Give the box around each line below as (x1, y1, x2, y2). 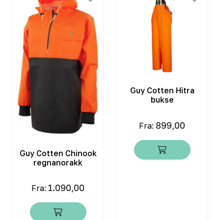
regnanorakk (33, 157, 82, 167)
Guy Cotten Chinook (19, 148, 97, 158)
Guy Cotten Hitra (130, 85, 194, 96)
